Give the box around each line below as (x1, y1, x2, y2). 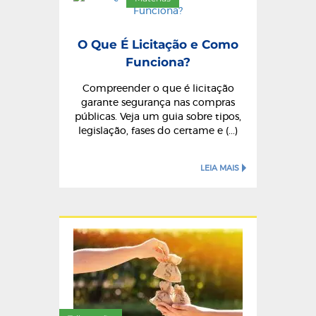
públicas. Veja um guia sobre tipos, (75, 111, 241, 122)
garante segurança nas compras (81, 97, 235, 108)
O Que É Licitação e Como (78, 37, 238, 51)
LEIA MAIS (200, 164, 239, 172)
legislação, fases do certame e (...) (78, 126, 238, 136)
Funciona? (126, 54, 190, 69)
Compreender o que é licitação (82, 83, 234, 94)
